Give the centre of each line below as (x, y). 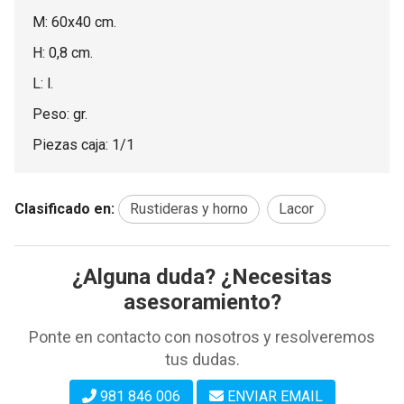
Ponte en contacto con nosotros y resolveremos (202, 337)
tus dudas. (202, 359)
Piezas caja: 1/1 (83, 145)
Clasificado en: (64, 209)
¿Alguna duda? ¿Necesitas (202, 277)
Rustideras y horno (189, 209)
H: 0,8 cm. (63, 53)
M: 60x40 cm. (74, 22)
